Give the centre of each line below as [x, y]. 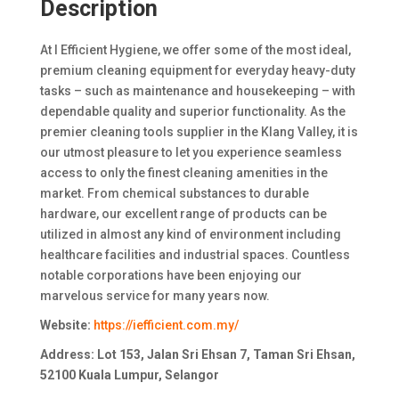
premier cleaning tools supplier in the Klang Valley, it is [199, 132]
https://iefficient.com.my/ [166, 326]
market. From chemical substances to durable [174, 194]
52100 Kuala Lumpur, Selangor [129, 375]
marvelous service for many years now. [155, 296]
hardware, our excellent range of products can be [183, 214]
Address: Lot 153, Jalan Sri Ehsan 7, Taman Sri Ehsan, [197, 355]
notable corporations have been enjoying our [171, 276]
